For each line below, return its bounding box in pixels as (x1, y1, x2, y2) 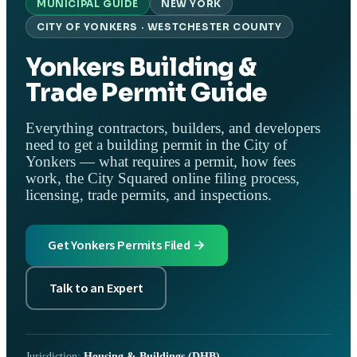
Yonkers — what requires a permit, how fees (25, 154, 296, 171)
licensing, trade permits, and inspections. (25, 187, 272, 204)
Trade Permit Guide (25, 76, 268, 108)
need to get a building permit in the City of (25, 137, 287, 154)
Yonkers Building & (25, 51, 257, 83)
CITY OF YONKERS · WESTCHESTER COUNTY (37, 21, 282, 33)
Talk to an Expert (49, 278, 143, 298)
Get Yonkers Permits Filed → (48, 236, 206, 256)
